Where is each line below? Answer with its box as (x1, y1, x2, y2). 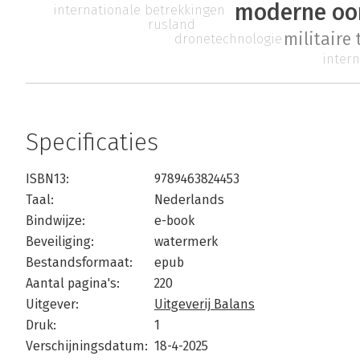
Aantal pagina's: (26, 276, 120, 292)
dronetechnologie (174, 31, 282, 47)
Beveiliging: (26, 234, 94, 250)
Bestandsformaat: (26, 255, 133, 271)
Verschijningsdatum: (26, 338, 148, 354)
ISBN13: (26, 171, 69, 187)
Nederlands (154, 192, 224, 208)
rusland (148, 16, 196, 33)
